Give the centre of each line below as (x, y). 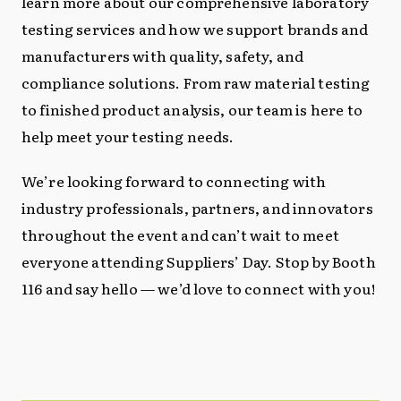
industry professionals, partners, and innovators (197, 208)
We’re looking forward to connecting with (174, 181)
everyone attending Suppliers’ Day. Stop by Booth (199, 261)
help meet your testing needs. (128, 136)
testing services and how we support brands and (195, 29)
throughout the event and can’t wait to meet (180, 235)
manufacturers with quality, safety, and (163, 55)
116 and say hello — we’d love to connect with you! (199, 288)
